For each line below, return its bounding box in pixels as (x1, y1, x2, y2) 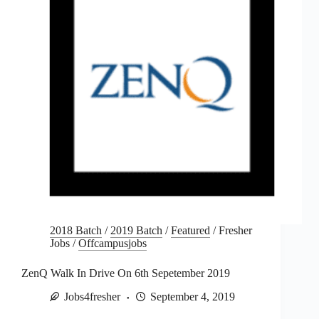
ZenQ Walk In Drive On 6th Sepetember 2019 (21, 267, 230, 280)
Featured (171, 224, 210, 237)
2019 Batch (110, 224, 162, 237)
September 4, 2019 (150, 291, 235, 303)
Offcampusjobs (78, 237, 147, 250)
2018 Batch (50, 224, 102, 237)
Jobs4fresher (64, 291, 120, 303)
